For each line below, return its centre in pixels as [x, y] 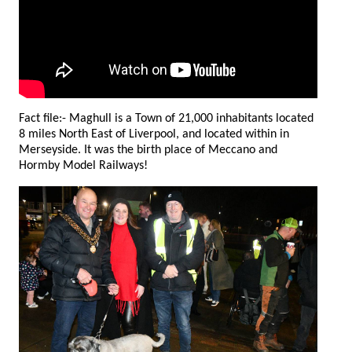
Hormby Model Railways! [83, 165]
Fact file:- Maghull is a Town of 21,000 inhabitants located [92, 118]
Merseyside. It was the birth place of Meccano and [148, 150]
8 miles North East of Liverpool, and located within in [112, 134]
